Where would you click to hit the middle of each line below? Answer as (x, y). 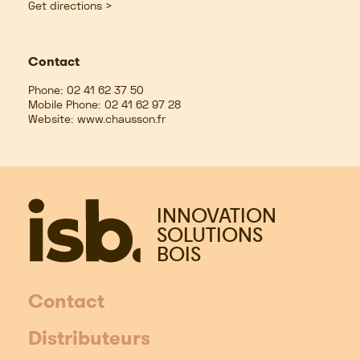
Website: (51, 119)
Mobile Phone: (64, 104)
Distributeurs (89, 339)
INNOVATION (217, 215)
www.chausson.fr (121, 119)
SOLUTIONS (210, 234)
